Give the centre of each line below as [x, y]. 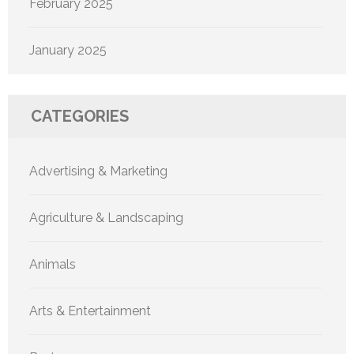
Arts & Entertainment [90, 311]
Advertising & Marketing [98, 171]
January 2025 [68, 50]
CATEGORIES [80, 116]
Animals [53, 264]
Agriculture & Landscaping [106, 217]
